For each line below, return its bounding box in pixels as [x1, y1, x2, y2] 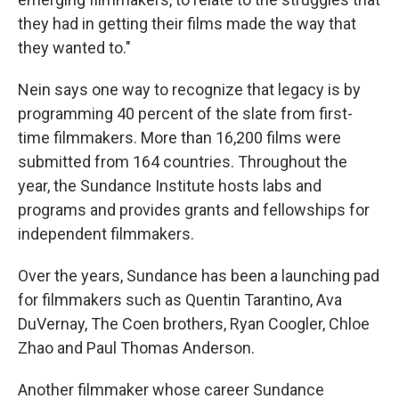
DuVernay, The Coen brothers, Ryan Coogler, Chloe [18, 314, 370, 333]
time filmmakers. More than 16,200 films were [18, 128, 341, 147]
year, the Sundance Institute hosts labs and [18, 176, 322, 195]
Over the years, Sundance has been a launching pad [18, 266, 379, 285]
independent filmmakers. [18, 224, 194, 243]
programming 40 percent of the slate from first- [18, 104, 353, 123]
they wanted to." [18, 38, 131, 57]
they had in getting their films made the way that [18, 14, 356, 33]
